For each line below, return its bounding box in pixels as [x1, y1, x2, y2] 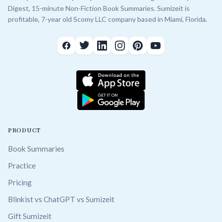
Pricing [8, 177, 32, 187]
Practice [8, 161, 36, 170]
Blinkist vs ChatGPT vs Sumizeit [8, 194, 114, 204]
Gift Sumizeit [8, 211, 52, 221]
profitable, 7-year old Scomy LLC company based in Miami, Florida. [8, 14, 207, 23]
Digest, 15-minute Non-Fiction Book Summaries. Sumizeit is [8, 3, 190, 12]
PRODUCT [8, 126, 41, 134]
